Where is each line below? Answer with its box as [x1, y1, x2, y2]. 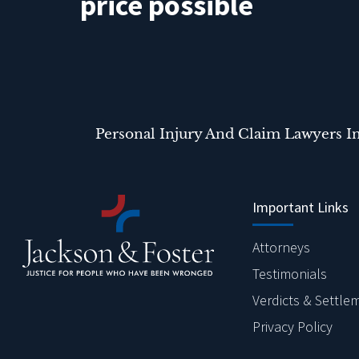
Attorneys [252, 237, 310, 256]
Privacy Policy [252, 317, 333, 336]
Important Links [252, 197, 349, 216]
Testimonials [252, 264, 327, 283]
